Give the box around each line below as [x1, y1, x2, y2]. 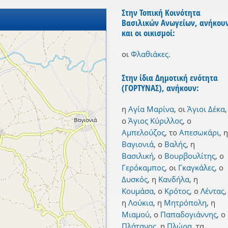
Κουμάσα [122, 186, 154, 196]
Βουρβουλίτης [164, 151, 215, 161]
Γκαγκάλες [178, 162, 215, 173]
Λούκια [128, 197, 153, 208]
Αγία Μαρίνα [128, 104, 174, 115]
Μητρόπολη [164, 197, 207, 208]
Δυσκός [122, 174, 148, 185]
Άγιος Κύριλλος [128, 116, 183, 126]
